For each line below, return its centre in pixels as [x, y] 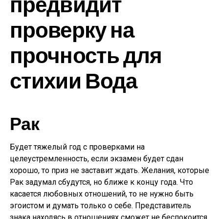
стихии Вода [74, 80]
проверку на [72, 29]
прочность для [86, 55]
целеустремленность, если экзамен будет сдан [97, 159]
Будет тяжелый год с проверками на [77, 147]
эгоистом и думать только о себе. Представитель [100, 206]
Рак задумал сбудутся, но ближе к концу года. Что [101, 182]
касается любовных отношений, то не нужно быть [102, 194]
